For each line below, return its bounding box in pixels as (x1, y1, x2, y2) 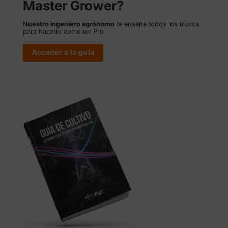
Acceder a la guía (32, 48, 95, 56)
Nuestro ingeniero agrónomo (22, 20, 115, 28)
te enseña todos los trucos (114, 20, 199, 28)
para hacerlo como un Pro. (22, 27, 108, 36)
